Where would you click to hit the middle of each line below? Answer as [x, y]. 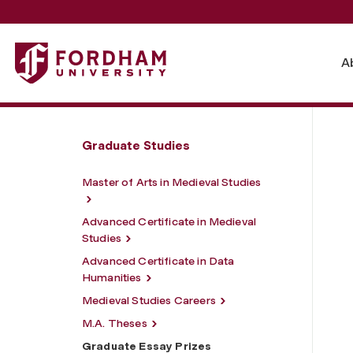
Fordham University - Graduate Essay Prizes [143, 51]
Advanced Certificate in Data [158, 261]
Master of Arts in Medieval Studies [172, 182]
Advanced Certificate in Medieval [169, 221]
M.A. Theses [115, 323]
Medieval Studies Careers [149, 300]
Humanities [112, 277]
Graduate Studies [136, 145]
